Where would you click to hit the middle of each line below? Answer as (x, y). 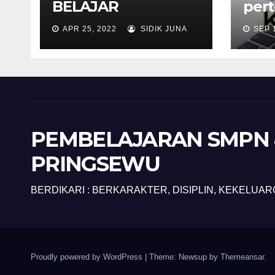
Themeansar (242, 257)
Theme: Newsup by (185, 257)
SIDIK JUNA (163, 29)
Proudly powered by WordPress (88, 257)
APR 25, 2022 (90, 29)
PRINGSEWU (95, 164)
